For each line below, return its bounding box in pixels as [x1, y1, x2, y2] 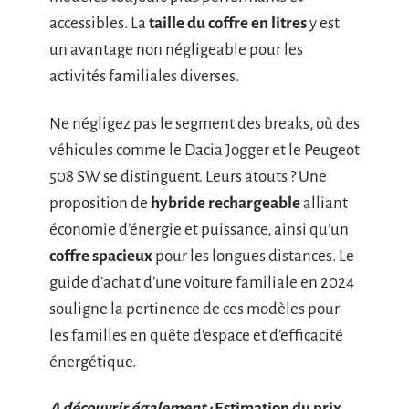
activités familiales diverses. [49, 68, 239, 85]
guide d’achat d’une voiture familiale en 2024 [49, 273, 354, 291]
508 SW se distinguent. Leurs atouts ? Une [49, 167, 327, 185]
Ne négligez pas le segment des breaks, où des [49, 114, 360, 132]
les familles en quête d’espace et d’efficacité [49, 326, 343, 344]
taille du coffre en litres [149, 15, 307, 32]
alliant [300, 194, 348, 212]
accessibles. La [49, 15, 149, 32]
